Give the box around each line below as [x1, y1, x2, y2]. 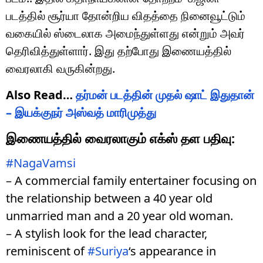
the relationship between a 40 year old [6, 190, 213, 206]
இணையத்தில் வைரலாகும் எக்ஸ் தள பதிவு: [6, 129, 235, 147]
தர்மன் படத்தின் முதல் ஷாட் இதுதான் [76, 86, 254, 103]
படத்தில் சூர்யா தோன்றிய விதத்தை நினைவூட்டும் [6, 7, 245, 23]
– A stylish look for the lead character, [6, 225, 207, 241]
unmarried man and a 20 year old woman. [6, 207, 233, 224]
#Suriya [87, 242, 129, 259]
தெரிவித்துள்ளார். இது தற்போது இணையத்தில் [6, 42, 231, 59]
